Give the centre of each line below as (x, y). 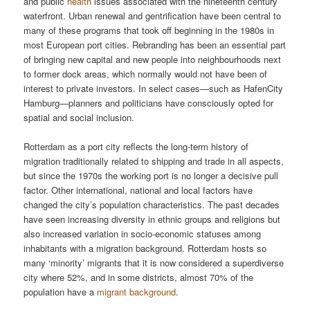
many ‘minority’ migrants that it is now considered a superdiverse (154, 263)
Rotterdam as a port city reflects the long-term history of (136, 147)
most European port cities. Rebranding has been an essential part (155, 45)
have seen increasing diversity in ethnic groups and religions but (152, 219)
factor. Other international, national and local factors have (138, 190)
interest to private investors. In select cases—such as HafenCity (154, 89)
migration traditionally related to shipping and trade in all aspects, (154, 161)
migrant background (137, 292)
